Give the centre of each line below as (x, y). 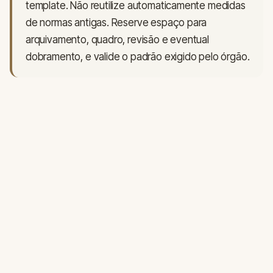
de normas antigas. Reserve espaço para (116, 23)
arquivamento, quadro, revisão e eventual (117, 40)
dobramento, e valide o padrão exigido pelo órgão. (138, 57)
